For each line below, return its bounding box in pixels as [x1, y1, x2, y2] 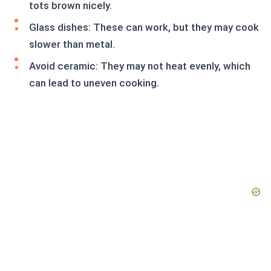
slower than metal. [29, 38, 115, 51]
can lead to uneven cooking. [29, 77, 159, 90]
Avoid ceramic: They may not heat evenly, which [29, 60, 250, 73]
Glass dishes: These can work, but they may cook [29, 21, 259, 34]
